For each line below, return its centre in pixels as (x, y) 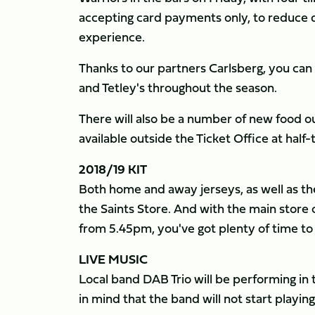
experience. (113, 37)
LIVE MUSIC (113, 259)
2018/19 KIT (113, 169)
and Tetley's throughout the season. (178, 88)
